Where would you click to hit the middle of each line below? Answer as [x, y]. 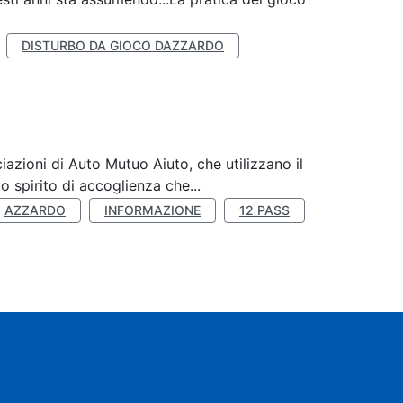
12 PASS [264, 210]
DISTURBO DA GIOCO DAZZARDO [123, 45]
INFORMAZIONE [152, 210]
